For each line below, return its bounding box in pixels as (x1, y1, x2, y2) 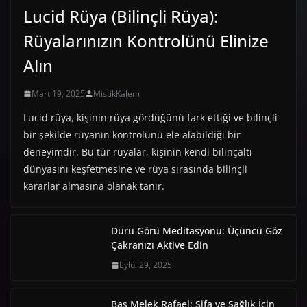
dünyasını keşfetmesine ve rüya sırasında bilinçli (23, 162, 247, 176)
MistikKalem (93, 88, 140, 100)
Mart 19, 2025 (32, 88, 85, 100)
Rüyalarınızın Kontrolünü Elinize (23, 29, 269, 53)
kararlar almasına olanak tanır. (23, 180, 164, 193)
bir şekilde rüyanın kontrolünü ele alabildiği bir (23, 128, 241, 142)
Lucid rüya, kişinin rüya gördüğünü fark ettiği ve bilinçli (23, 111, 278, 125)
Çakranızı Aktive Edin (111, 238, 208, 252)
